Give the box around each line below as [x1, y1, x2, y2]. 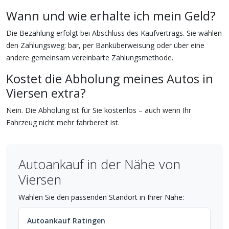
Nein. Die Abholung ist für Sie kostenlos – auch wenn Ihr [6, 105, 191, 116]
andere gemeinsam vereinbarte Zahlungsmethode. [6, 53, 173, 63]
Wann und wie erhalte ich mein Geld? [6, 8, 216, 25]
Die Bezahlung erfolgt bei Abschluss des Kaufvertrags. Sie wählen [6, 28, 222, 38]
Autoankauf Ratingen [27, 216, 105, 226]
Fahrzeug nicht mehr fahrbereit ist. [6, 118, 120, 128]
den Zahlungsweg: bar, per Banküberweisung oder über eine [6, 40, 204, 51]
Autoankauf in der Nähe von [18, 155, 180, 173]
